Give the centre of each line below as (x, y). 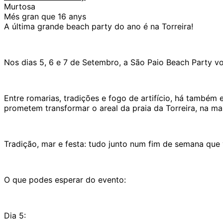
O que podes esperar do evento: (65, 179)
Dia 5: (15, 215)
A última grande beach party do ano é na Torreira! (99, 26)
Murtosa (20, 6)
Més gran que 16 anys (45, 16)
